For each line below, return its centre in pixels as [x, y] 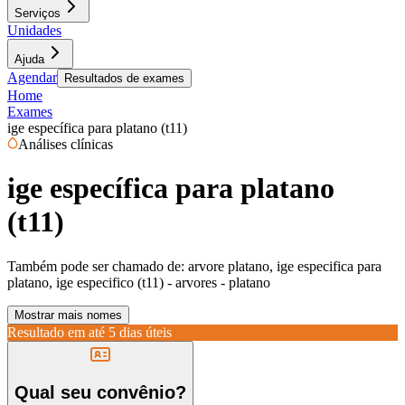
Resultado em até [56, 332]
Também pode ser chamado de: [96, 266]
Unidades [34, 30]
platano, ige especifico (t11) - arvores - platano [139, 282]
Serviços [38, 13]
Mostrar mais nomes [68, 315]
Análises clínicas [66, 144]
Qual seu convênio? [100, 393]
